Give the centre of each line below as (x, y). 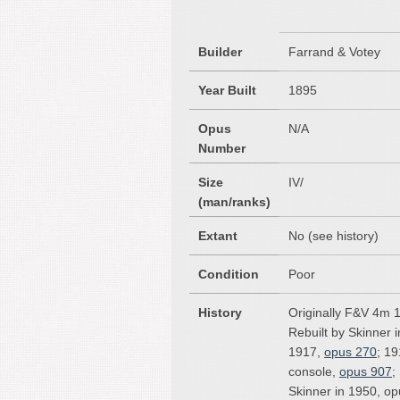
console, (314, 371)
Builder (220, 52)
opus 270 (350, 352)
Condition (229, 274)
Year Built (227, 90)
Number (222, 148)
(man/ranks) (234, 202)
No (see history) (333, 236)
